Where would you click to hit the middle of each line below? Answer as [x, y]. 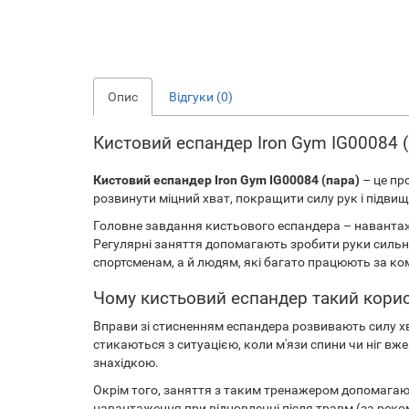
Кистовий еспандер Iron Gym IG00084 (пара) [226, 180]
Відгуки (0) [201, 97]
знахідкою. [126, 362]
